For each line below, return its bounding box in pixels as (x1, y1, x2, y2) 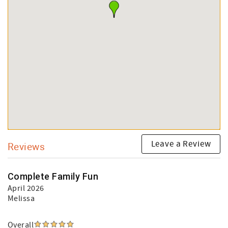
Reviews (8, 140, 45, 153)
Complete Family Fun (8, 171, 99, 182)
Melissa (8, 193, 35, 204)
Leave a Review (151, 138, 211, 150)
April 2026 (8, 183, 44, 193)
